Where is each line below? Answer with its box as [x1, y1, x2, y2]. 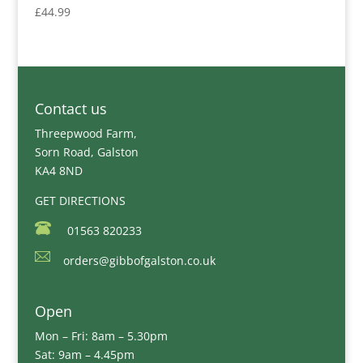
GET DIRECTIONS [34, 193, 126, 209]
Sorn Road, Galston [34, 144, 139, 160]
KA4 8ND [34, 163, 83, 179]
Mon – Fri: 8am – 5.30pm [34, 327, 168, 344]
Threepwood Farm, [34, 126, 137, 142]
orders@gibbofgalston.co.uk [62, 253, 216, 269]
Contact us [34, 99, 107, 119]
